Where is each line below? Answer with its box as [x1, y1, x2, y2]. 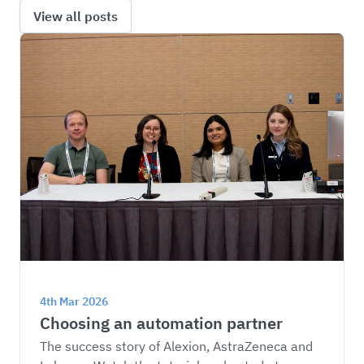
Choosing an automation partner [40, 311, 283, 334]
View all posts [33, 7, 118, 24]
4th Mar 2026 [40, 293, 108, 309]
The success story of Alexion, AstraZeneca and [40, 337, 316, 354]
